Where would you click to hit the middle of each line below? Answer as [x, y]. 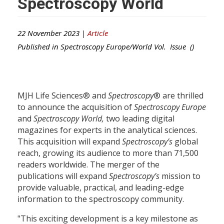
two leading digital [140, 118]
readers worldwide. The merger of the [88, 164]
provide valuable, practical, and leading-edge [101, 187]
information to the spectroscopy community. [102, 199]
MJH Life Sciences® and [63, 95]
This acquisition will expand [70, 141]
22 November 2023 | [52, 33]
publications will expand [63, 176]
